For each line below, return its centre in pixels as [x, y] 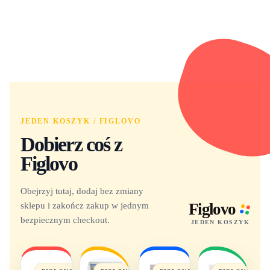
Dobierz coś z [71, 144]
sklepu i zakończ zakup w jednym [84, 205]
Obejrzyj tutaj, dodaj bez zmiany [82, 190]
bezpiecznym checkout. [65, 219]
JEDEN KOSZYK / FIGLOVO [80, 121]
